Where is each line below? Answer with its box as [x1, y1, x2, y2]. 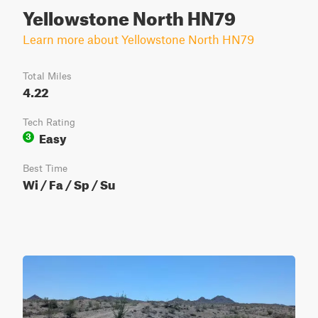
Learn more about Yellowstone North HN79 [23, 32, 254, 46]
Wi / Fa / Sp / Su [23, 173, 115, 192]
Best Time [23, 163, 67, 174]
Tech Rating [23, 116, 75, 128]
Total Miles [23, 70, 72, 82]
